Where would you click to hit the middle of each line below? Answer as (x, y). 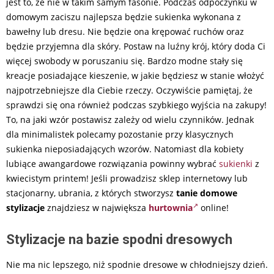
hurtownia (171, 208)
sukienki (236, 164)
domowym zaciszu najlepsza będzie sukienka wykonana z (124, 17)
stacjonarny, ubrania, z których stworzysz (91, 193)
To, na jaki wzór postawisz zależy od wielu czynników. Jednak (130, 120)
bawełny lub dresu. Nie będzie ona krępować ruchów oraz (125, 32)
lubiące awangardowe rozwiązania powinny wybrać (113, 164)
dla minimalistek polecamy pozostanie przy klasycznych (120, 135)
